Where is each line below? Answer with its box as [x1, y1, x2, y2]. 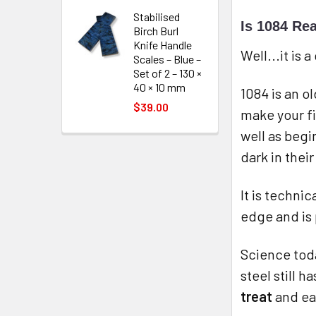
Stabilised [133, 10, 180, 23]
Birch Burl [133, 24, 178, 37]
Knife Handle [133, 38, 192, 51]
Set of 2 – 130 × [133, 66, 202, 80]
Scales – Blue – [133, 52, 201, 66]
